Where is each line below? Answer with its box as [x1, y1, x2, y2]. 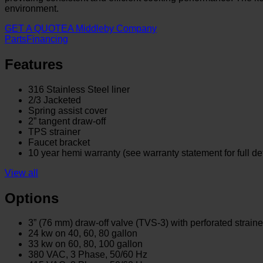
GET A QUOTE [5, 23, 68, 33]
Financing [26, 33, 68, 44]
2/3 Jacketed [28, 95, 81, 105]
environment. [5, 3, 59, 14]
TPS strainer [28, 126, 80, 137]
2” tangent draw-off [28, 116, 106, 126]
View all [5, 167, 38, 178]
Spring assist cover [28, 105, 107, 116]
